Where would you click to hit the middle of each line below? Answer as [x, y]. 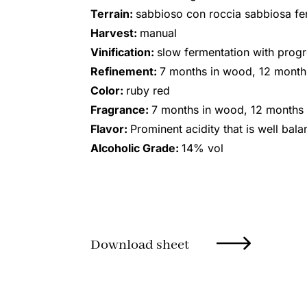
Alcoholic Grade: [136, 148]
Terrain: [113, 14]
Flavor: [110, 129]
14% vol [202, 148]
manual [158, 33]
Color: [108, 91]
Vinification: [124, 52]
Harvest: [115, 33]
